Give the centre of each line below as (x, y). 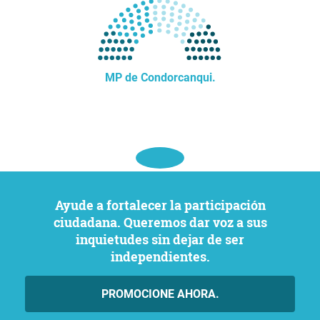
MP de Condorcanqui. (160, 77)
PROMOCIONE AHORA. (160, 294)
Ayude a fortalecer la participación (59, 205)
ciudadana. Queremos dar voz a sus (160, 222)
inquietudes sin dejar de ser (160, 239)
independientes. (160, 256)
